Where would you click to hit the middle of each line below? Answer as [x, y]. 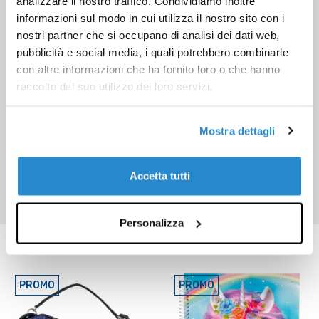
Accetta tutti [159, 176]
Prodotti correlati [82, 242]
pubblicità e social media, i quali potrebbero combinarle [152, 52]
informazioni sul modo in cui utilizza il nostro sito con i [150, 17]
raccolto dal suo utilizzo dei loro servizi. [115, 86]
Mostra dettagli [237, 131]
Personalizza [151, 223]
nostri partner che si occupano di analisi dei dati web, [148, 35]
